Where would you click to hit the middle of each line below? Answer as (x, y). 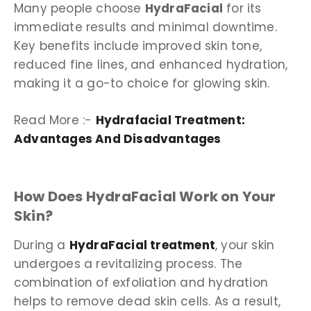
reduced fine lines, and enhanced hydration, (151, 65)
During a (42, 245)
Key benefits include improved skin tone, (138, 46)
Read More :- (55, 120)
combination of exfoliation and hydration (141, 283)
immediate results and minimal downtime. (145, 27)
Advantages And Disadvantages (118, 138)
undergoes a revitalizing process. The (128, 264)
